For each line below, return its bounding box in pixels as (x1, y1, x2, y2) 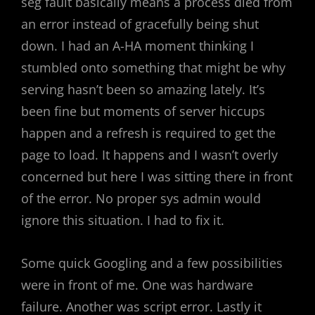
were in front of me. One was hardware (21, 276, 253, 293)
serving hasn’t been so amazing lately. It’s (21, 81, 265, 98)
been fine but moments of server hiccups (21, 103, 265, 120)
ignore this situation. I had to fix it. (21, 212, 224, 229)
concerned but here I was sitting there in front (21, 168, 292, 185)
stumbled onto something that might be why (21, 59, 285, 76)
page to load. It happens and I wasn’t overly (21, 146, 278, 163)
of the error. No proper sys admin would (21, 190, 261, 207)
